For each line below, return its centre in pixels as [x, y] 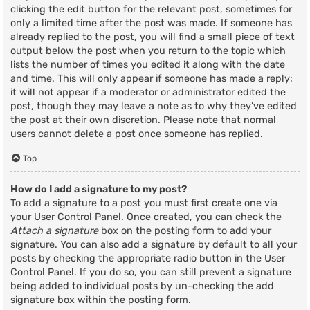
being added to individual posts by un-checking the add [142, 286]
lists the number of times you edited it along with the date [148, 65]
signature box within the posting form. [101, 300]
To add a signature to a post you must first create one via [144, 203]
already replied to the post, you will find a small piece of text [153, 37]
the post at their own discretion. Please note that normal [143, 120]
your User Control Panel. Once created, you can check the [146, 217]
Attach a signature [54, 230]
